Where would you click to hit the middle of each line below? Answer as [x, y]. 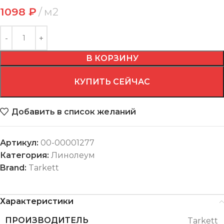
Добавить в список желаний [74, 111]
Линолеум [73, 155]
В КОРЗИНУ [112, 58]
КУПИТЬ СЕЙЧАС [112, 82]
